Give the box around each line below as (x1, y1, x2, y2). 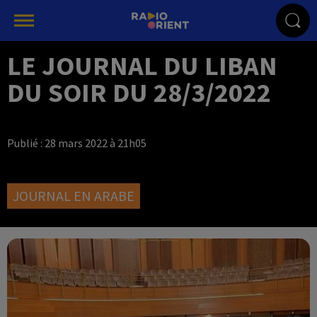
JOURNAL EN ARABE (13, 187, 134, 204)
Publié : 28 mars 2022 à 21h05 (7, 136, 146, 150)
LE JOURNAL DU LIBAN (7, 49, 277, 82)
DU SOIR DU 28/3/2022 (7, 76, 271, 109)
